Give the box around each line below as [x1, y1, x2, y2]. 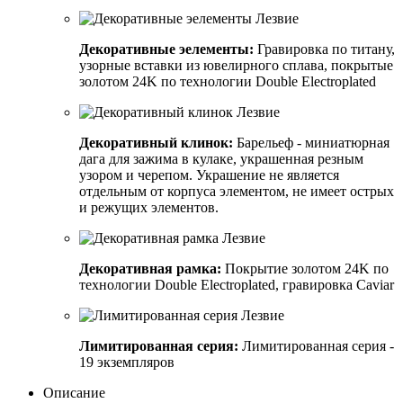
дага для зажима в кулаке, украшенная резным [79, 150, 363, 166]
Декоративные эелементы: [79, 40, 254, 57]
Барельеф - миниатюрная [233, 134, 390, 150]
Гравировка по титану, [254, 40, 395, 57]
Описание [43, 384, 105, 400]
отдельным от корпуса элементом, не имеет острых [79, 183, 394, 199]
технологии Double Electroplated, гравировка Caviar [79, 276, 394, 292]
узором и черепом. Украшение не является [79, 166, 339, 183]
